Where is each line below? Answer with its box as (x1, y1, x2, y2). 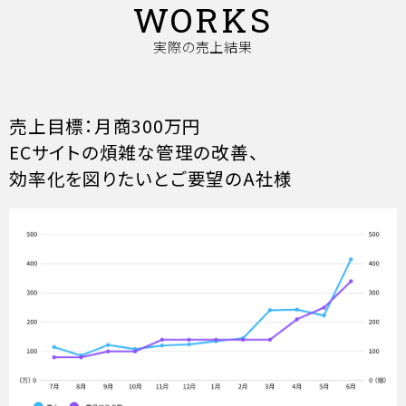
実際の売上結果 (153, 37, 253, 57)
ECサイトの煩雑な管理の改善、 (9, 138, 259, 165)
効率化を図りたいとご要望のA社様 (9, 164, 293, 191)
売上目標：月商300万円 (9, 111, 201, 139)
